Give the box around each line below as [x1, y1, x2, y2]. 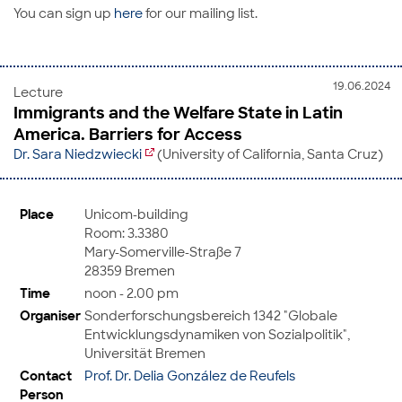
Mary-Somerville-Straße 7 [84, 242, 241, 260]
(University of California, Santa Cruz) [154, 145, 383, 162]
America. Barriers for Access [13, 123, 242, 145]
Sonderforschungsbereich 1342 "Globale [84, 306, 337, 324]
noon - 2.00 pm [84, 284, 179, 301]
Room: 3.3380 [84, 223, 169, 241]
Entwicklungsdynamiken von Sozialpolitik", [84, 325, 350, 343]
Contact [20, 366, 72, 384]
